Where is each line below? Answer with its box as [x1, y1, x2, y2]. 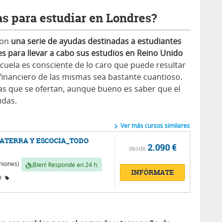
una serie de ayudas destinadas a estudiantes [11, 36, 181, 47]
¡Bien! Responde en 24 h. [31, 161, 99, 169]
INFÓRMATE [131, 167, 174, 177]
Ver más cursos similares [119, 121, 190, 130]
